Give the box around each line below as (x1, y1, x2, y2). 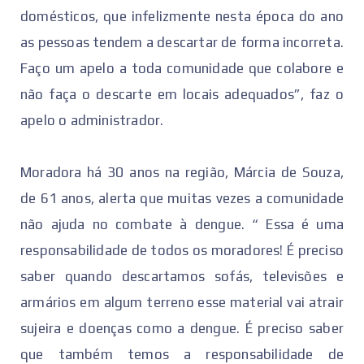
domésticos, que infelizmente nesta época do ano (20, 7, 344, 24)
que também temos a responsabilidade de (20, 345, 344, 362)
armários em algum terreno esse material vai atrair (20, 293, 344, 310)
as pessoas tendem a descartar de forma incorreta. (20, 33, 344, 50)
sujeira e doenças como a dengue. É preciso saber (20, 319, 344, 336)
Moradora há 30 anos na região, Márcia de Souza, (20, 163, 344, 180)
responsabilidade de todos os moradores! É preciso (20, 241, 344, 258)
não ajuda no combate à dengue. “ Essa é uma (20, 215, 344, 232)
